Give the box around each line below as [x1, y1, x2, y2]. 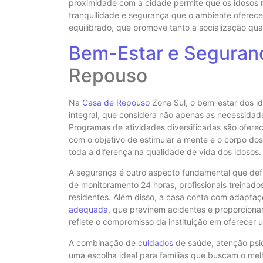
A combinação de [69, 237, 138, 248]
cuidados [138, 237, 173, 248]
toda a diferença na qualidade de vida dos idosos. [69, 146, 261, 157]
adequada [69, 204, 108, 215]
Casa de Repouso [82, 97, 150, 107]
